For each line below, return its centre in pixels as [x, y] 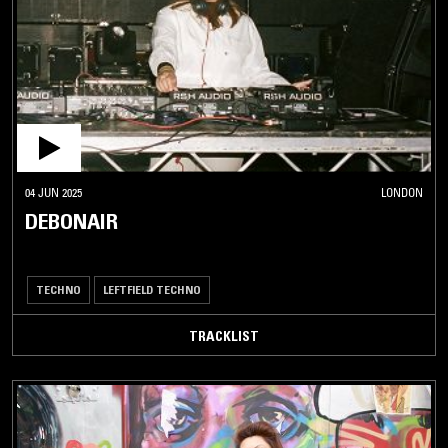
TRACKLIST [224, 335]
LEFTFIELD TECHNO [152, 289]
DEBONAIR [71, 221]
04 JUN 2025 [53, 192]
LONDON [402, 192]
